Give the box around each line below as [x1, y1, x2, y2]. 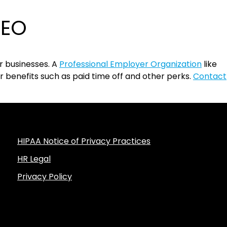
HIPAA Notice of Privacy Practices [17, 135, 150, 147]
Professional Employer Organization [59, 58, 202, 70]
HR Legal [17, 153, 51, 165]
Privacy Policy [17, 171, 72, 182]
